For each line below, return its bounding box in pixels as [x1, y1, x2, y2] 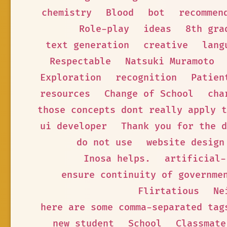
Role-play [79, 23, 129, 35]
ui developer [40, 121, 107, 132]
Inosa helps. [83, 153, 150, 165]
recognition [116, 72, 177, 84]
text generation [45, 40, 129, 51]
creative [143, 40, 188, 51]
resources [40, 88, 90, 100]
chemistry [41, 7, 92, 19]
